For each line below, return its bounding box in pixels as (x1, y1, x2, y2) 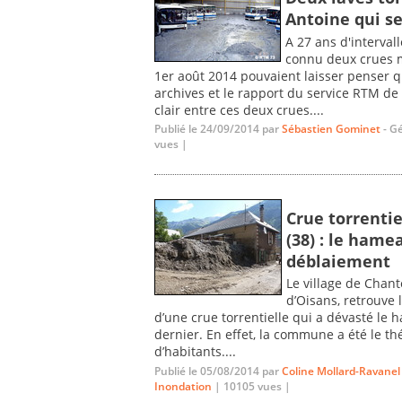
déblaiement (286, 249, 390, 272)
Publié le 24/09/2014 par (154, 121, 282, 137)
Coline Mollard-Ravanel (282, 363, 400, 380)
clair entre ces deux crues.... (154, 100, 324, 118)
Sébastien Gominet (282, 121, 380, 137)
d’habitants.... (154, 343, 236, 361)
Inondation (154, 379, 212, 395)
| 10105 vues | (212, 379, 291, 395)
